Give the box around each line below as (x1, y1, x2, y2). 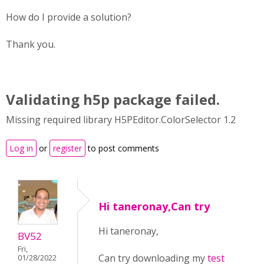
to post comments (85, 143, 159, 154)
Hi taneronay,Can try (98, 199, 210, 213)
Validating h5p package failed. (6, 90, 220, 109)
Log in (9, 143, 33, 154)
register (53, 143, 82, 154)
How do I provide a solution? (6, 11, 131, 24)
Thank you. (6, 38, 55, 51)
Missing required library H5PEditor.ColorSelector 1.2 (6, 113, 236, 126)
